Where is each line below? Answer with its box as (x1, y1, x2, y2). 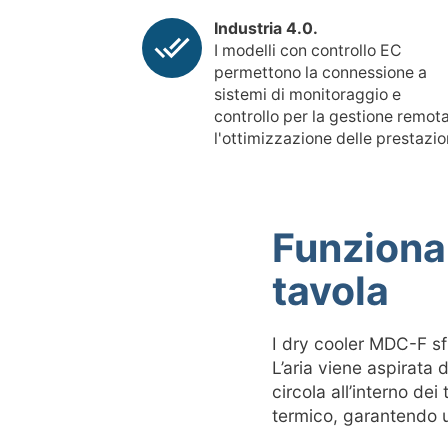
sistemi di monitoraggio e (214, 85, 401, 105)
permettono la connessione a (214, 63, 427, 83)
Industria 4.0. (214, 19, 318, 39)
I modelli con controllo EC (214, 41, 402, 61)
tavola (272, 267, 389, 315)
